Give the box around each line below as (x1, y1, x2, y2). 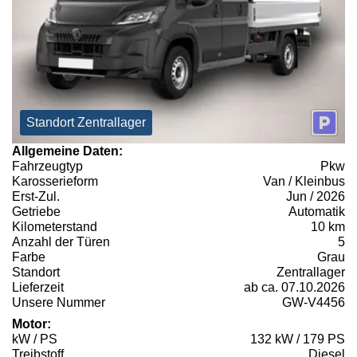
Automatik (288, 204, 345, 218)
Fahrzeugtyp (12, 159, 83, 173)
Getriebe (12, 204, 61, 218)
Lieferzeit (12, 280, 64, 294)
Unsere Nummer (12, 295, 105, 309)
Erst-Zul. (12, 189, 60, 203)
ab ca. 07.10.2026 (244, 280, 345, 294)
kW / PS (12, 331, 57, 346)
